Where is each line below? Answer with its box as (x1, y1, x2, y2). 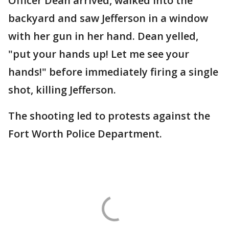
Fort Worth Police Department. (8, 127, 162, 141)
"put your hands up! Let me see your (8, 47, 189, 61)
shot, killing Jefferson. (8, 83, 116, 97)
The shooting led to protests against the (8, 109, 210, 123)
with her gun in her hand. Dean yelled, (8, 29, 198, 43)
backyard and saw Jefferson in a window (8, 11, 208, 25)
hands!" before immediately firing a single (8, 65, 218, 79)
